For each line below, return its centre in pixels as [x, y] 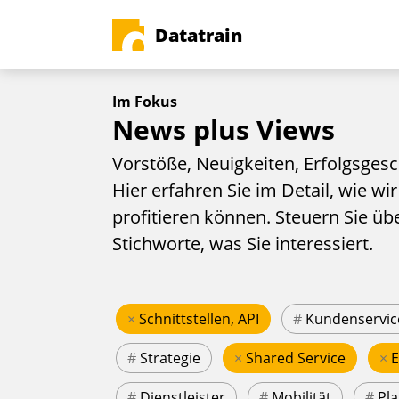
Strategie [170, 358]
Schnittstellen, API [199, 319]
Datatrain [199, 35]
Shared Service [296, 358]
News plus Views [224, 130]
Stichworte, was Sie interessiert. [243, 244]
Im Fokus [145, 102]
